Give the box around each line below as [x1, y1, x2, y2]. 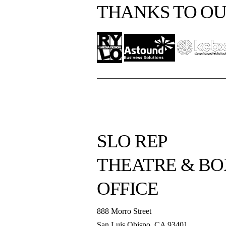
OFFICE [97, 178, 158, 199]
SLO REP [97, 131, 167, 152]
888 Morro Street [97, 206, 151, 215]
